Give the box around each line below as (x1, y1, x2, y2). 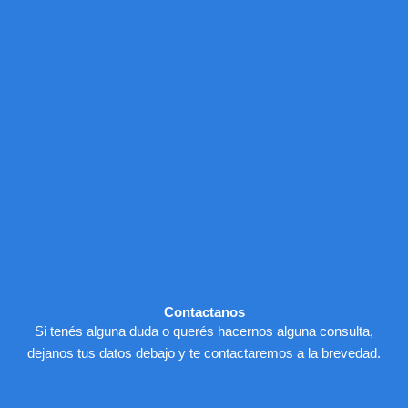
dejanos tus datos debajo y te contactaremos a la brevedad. (27, 345, 381, 361)
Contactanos (163, 304, 245, 320)
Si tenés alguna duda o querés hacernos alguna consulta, (35, 323, 373, 339)
